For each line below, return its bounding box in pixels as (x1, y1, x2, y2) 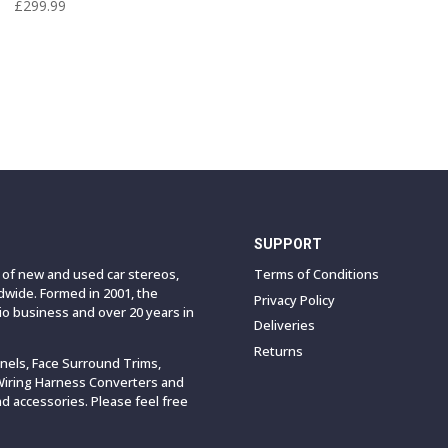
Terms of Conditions (253, 265, 379, 284)
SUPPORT (253, 236, 322, 253)
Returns (253, 341, 303, 360)
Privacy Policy (253, 290, 335, 309)
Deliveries (253, 316, 315, 335)
